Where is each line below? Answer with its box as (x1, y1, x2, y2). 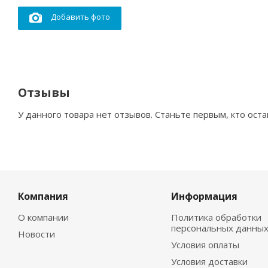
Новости (18, 228, 55, 240)
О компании (18, 211, 69, 224)
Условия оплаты (170, 239, 239, 251)
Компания (18, 190, 68, 203)
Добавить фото (51, 11, 110, 23)
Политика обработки (170, 211, 261, 224)
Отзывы (18, 84, 70, 101)
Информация (170, 190, 237, 203)
